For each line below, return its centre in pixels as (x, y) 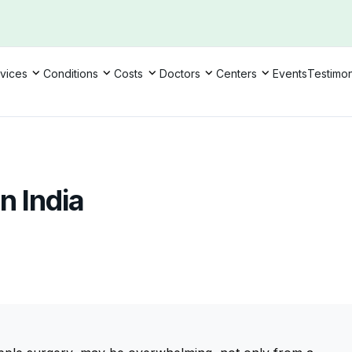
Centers (237, 74)
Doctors (180, 74)
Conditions (70, 74)
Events (290, 74)
